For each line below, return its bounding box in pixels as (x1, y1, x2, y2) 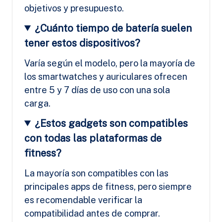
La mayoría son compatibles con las (24, 167, 168, 178)
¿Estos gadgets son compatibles (35, 117, 188, 129)
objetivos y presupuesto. (24, 2, 124, 13)
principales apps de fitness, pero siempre (24, 181, 192, 192)
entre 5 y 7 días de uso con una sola (24, 84, 170, 95)
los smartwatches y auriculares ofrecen (24, 71, 187, 82)
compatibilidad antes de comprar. (24, 208, 160, 219)
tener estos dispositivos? (24, 37, 140, 49)
